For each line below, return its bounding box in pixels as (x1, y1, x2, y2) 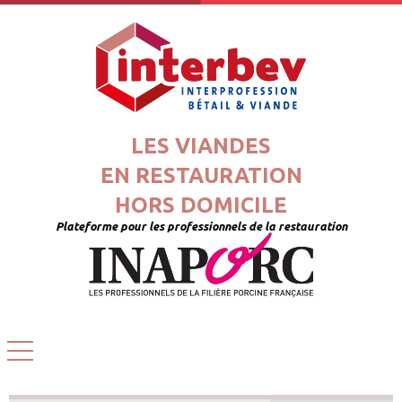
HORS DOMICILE (115, 193, 287, 217)
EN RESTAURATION (100, 163, 302, 188)
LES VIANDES (131, 134, 271, 158)
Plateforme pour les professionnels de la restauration (55, 220, 347, 232)
